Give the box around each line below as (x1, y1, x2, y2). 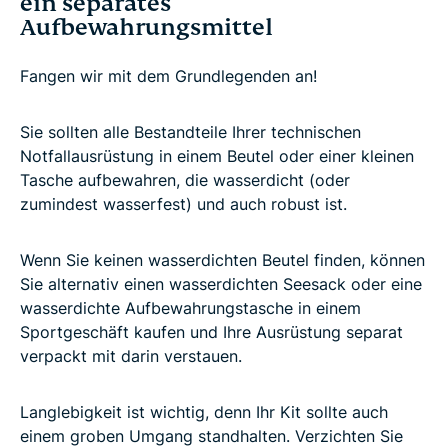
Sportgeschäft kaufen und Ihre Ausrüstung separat (20, 322, 403, 343)
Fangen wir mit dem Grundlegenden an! (20, 66, 317, 87)
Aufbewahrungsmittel (20, 13, 273, 43)
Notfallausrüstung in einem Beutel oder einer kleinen (20, 146, 414, 167)
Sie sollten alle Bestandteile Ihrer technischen (20, 122, 361, 143)
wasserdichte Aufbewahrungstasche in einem (20, 298, 361, 319)
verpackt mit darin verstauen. (20, 346, 242, 367)
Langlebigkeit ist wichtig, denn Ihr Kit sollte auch (20, 402, 388, 423)
